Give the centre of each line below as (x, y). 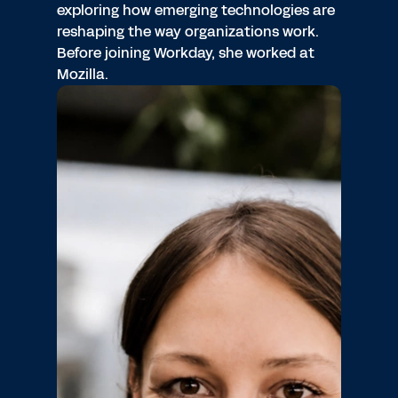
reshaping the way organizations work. (188, 32)
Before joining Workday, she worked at (186, 53)
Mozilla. (83, 74)
